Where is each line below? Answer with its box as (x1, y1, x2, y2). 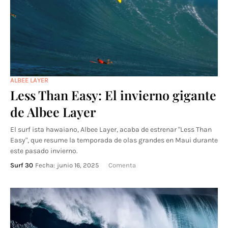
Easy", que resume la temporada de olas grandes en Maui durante (10, 136, 218, 145)
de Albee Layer (10, 103, 96, 120)
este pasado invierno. (10, 147, 78, 155)
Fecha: (35, 161, 55, 169)
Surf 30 (10, 161, 33, 169)
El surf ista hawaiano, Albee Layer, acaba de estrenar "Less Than (10, 125, 212, 134)
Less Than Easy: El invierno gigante (10, 87, 216, 103)
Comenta (108, 161, 136, 169)
